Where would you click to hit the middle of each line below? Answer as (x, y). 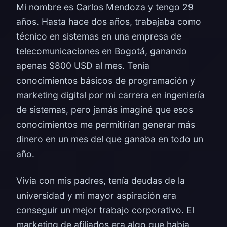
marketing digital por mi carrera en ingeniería (110, 95)
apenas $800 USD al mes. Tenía (83, 66)
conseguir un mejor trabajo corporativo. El (105, 210)
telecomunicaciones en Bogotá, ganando (102, 51)
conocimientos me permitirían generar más (106, 124)
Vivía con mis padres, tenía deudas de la (101, 181)
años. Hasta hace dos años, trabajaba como (109, 22)
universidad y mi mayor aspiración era (96, 195)
